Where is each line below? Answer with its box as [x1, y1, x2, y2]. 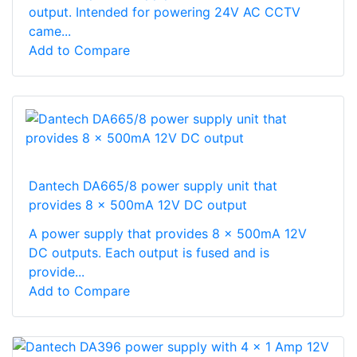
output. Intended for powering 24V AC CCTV [29, 3, 300, 20]
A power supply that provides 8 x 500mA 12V [29, 225, 307, 241]
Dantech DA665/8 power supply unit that [29, 177, 277, 194]
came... [29, 22, 71, 39]
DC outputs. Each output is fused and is [29, 244, 269, 261]
